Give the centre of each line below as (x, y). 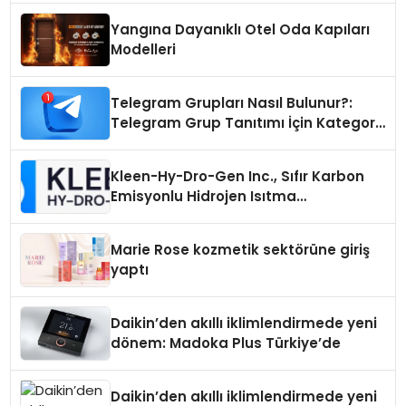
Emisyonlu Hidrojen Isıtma (204, 196)
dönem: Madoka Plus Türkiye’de (226, 343)
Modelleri (144, 49)
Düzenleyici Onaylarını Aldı (206, 236)
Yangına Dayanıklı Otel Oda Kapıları (241, 29)
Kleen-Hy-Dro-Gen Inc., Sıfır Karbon (238, 176)
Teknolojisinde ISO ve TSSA (208, 216)
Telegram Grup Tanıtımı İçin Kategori (245, 122)
